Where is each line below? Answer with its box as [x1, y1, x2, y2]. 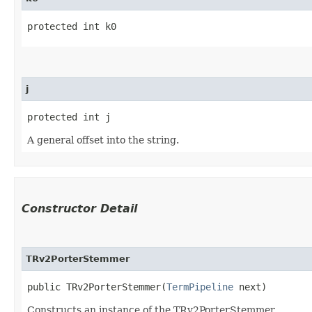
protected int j [27, 111, 111, 123]
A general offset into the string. [27, 134, 179, 146]
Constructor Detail [22, 201, 137, 215]
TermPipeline [166, 281, 233, 292]
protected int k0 [27, 20, 116, 32]
